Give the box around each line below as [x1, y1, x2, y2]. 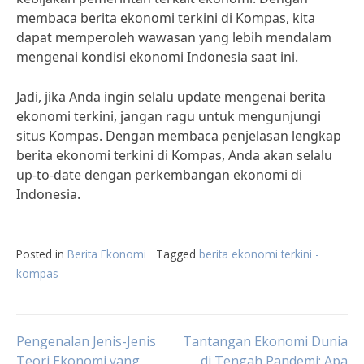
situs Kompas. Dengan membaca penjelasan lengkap [16, 127, 341, 145]
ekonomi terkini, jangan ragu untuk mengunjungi [16, 107, 321, 125]
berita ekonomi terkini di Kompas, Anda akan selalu [16, 146, 332, 164]
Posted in [16, 246, 67, 262]
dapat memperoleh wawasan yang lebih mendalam [16, 28, 331, 46]
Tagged [156, 246, 199, 262]
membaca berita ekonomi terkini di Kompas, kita [16, 9, 315, 27]
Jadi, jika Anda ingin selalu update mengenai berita [16, 88, 326, 106]
